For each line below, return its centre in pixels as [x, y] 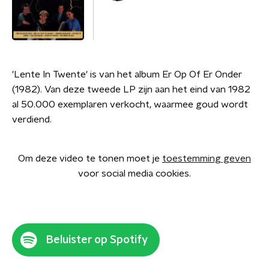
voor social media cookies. [134, 174]
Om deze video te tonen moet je [90, 159]
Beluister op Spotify [97, 240]
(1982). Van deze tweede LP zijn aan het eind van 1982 [131, 89]
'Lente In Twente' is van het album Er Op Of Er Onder [127, 74]
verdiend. [32, 119]
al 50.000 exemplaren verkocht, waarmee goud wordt [130, 104]
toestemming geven [207, 159]
